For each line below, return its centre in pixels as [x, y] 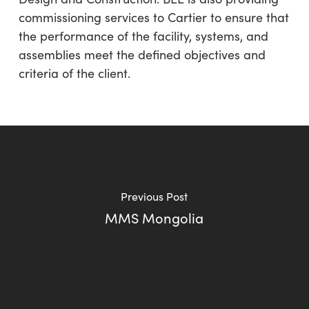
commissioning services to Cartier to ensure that [153, 17]
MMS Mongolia [154, 218]
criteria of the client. [74, 73]
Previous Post [154, 197]
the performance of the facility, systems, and [143, 36]
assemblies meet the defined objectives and [142, 54]
